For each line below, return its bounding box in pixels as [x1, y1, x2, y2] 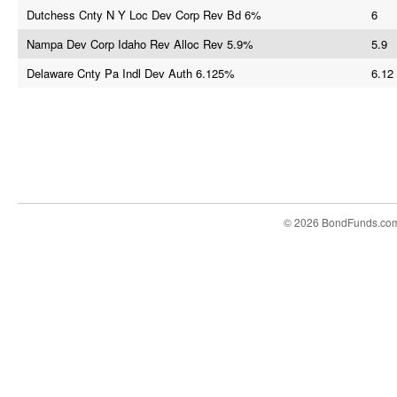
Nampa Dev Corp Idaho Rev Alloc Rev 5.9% [27, 35, 253, 52]
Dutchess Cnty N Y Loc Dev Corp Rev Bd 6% [27, 6, 261, 23]
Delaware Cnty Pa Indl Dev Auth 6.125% [27, 65, 235, 82]
